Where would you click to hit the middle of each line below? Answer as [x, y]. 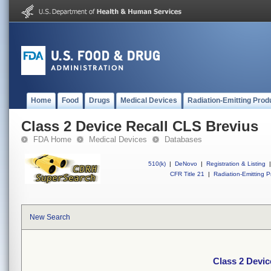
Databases [183, 139]
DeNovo [186, 164]
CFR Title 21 [187, 174]
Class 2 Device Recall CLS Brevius [140, 126]
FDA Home [52, 139]
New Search [50, 217]
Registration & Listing [236, 164]
